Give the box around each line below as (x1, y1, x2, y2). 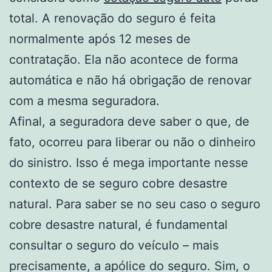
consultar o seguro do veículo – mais (9, 237, 219, 253)
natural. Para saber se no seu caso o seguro (9, 196, 260, 211)
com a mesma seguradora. (9, 93, 160, 108)
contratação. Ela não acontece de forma (9, 52, 238, 67)
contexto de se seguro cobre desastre (9, 175, 228, 191)
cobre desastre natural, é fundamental (9, 217, 228, 232)
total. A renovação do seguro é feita (9, 10, 216, 25)
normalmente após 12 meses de (9, 31, 191, 46)
